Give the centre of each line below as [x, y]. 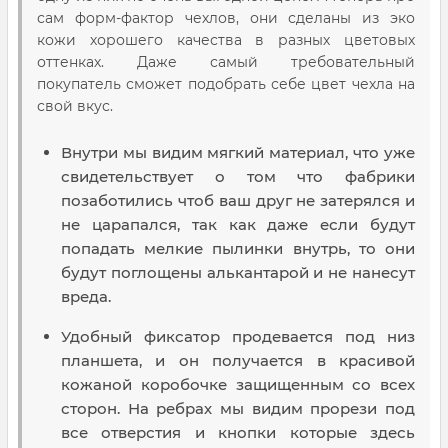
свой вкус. [75, 106]
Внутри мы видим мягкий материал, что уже [238, 153]
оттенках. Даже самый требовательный [226, 62]
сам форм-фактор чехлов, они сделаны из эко [226, 18]
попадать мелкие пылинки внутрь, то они [238, 249]
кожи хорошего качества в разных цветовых [226, 40]
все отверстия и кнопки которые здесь [238, 433]
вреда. [86, 297]
